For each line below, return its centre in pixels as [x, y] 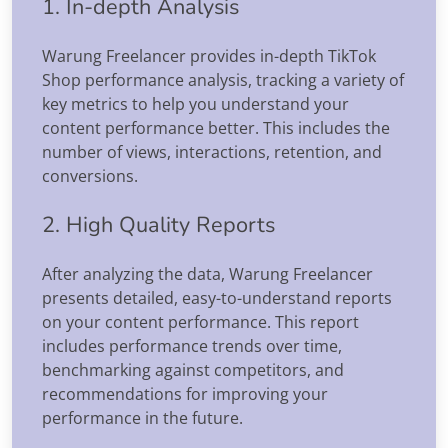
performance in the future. [142, 417]
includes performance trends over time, [192, 345]
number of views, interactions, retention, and [212, 151]
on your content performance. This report [200, 321]
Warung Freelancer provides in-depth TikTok [209, 55]
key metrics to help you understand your [195, 103]
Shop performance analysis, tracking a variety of [223, 79]
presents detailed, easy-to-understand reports [217, 297]
